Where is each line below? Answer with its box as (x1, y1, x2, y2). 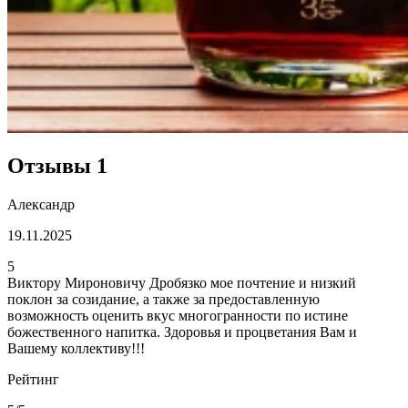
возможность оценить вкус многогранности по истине (7, 308, 348, 324)
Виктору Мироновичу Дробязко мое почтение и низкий (7, 275, 356, 291)
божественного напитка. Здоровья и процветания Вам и (7, 324, 357, 341)
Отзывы (7, 154, 97, 178)
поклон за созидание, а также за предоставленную (7, 291, 320, 308)
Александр (7, 197, 75, 213)
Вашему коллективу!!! (7, 341, 145, 357)
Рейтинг (7, 372, 59, 388)
